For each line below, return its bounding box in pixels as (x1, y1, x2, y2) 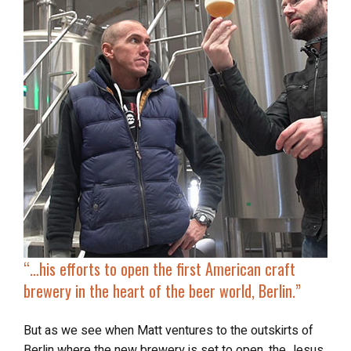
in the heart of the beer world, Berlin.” (71, 278, 301, 302)
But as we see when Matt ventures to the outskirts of (24, 320, 313, 340)
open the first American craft (121, 256, 295, 280)
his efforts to (46, 256, 121, 280)
